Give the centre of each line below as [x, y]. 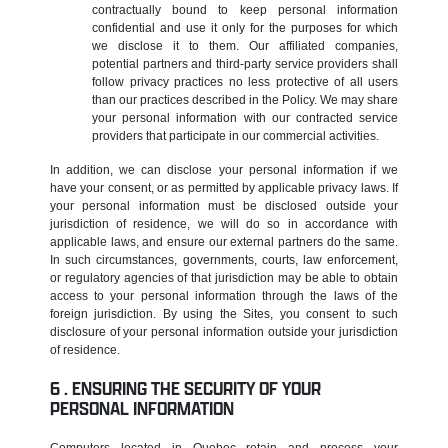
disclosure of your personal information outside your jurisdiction [224, 331]
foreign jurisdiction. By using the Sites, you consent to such [224, 313]
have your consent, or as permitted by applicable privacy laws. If [224, 187]
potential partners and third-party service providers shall [245, 63]
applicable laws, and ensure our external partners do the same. [224, 241]
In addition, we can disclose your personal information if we [224, 169]
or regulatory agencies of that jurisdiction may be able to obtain [224, 277]
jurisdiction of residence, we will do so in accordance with [224, 223]
